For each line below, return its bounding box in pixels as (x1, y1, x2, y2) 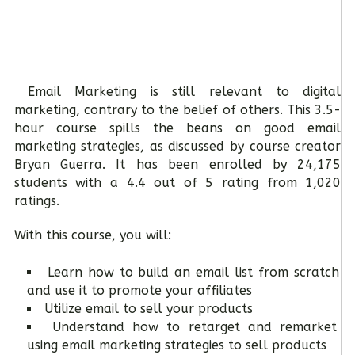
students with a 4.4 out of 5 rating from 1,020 (13, 174, 342, 190)
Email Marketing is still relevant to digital (27, 83, 342, 99)
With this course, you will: (13, 227, 171, 242)
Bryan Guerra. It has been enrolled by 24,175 (13, 156, 342, 172)
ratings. (13, 193, 59, 208)
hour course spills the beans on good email (13, 120, 342, 136)
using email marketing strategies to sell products (26, 337, 326, 353)
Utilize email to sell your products (44, 300, 253, 316)
